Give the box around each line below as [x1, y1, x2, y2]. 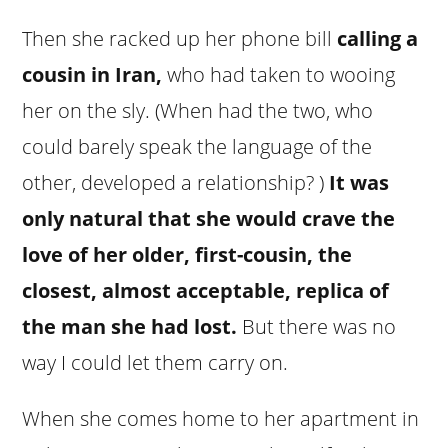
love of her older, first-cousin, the [22, 240, 353, 268]
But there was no [237, 312, 397, 340]
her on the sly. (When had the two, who [22, 96, 374, 124]
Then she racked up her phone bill [22, 24, 338, 52]
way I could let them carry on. [22, 348, 289, 376]
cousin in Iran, [22, 60, 163, 88]
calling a [337, 24, 419, 52]
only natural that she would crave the [22, 204, 396, 232]
